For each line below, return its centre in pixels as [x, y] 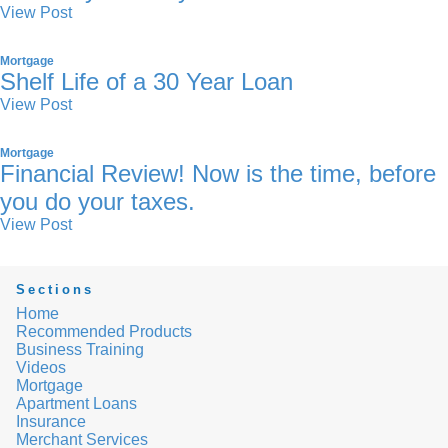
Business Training [80, 349]
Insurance [51, 421]
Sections [55, 289]
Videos [41, 367]
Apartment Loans [76, 403]
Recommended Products [104, 331]
